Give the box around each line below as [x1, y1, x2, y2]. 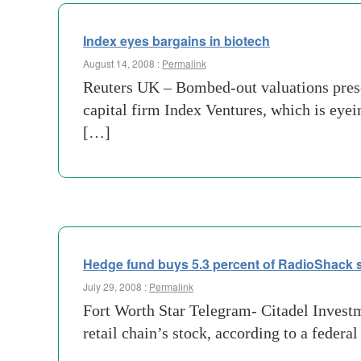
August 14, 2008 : [83, 56, 162, 70]
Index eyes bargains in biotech [83, 31, 270, 50]
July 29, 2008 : [83, 280, 149, 293]
